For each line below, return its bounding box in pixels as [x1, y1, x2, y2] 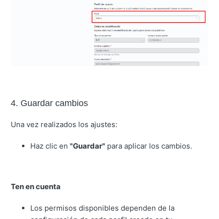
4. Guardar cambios [11, 98, 88, 108]
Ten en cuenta [11, 181, 61, 191]
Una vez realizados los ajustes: [11, 119, 118, 129]
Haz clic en [30, 141, 70, 151]
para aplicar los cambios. [105, 141, 193, 151]
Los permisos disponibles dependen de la [30, 203, 175, 213]
